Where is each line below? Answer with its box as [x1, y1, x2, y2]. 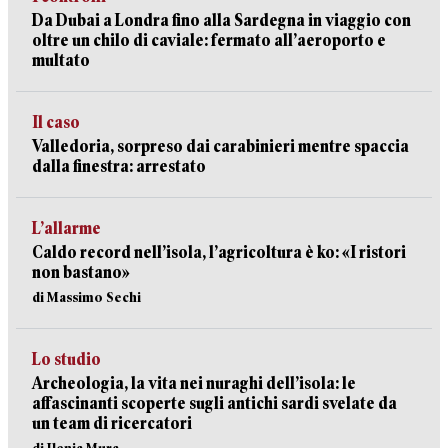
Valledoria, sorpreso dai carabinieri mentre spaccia [32, 137, 409, 156]
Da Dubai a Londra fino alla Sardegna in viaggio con [32, 11, 411, 30]
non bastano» [32, 263, 130, 282]
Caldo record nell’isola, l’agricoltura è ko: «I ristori [32, 243, 406, 262]
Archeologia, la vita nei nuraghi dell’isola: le [32, 374, 356, 393]
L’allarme [32, 219, 101, 238]
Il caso [32, 113, 80, 132]
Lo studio [32, 350, 101, 369]
